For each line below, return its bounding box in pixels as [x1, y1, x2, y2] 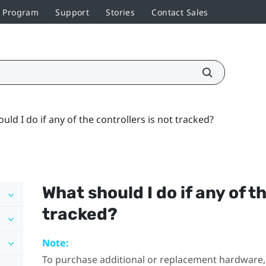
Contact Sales [151, 6, 208, 18]
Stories [106, 6, 135, 18]
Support [55, 6, 90, 18]
